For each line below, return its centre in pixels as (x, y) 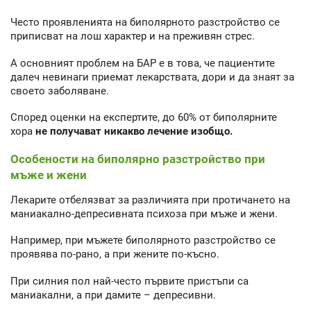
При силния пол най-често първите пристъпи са (129, 281)
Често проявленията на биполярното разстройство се (145, 23)
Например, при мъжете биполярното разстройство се (143, 241)
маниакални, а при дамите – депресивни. (113, 295)
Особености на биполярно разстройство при (138, 159)
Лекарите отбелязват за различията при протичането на (150, 200)
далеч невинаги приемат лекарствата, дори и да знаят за (152, 77)
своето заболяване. (60, 91)
